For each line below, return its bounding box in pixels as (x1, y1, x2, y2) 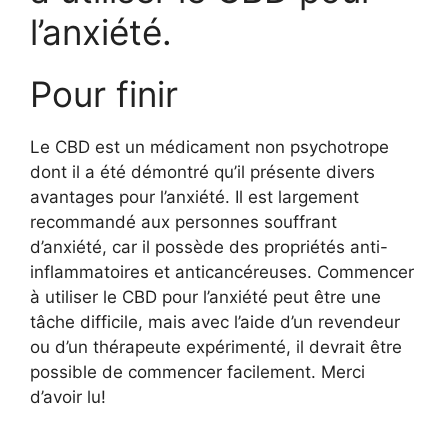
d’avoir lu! (30, 387, 106, 408)
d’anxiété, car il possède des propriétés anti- (30, 237, 388, 258)
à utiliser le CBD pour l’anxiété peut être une (30, 287, 381, 308)
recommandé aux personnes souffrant (30, 212, 337, 233)
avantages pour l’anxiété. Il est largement (30, 187, 359, 208)
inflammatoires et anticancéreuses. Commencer (30, 262, 414, 283)
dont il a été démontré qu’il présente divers (30, 162, 375, 183)
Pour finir (30, 73, 178, 116)
